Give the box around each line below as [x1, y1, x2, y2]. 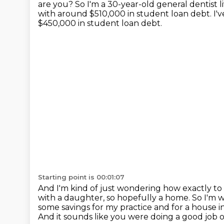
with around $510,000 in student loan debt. [38, 9, 213, 18]
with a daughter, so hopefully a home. [38, 193, 192, 202]
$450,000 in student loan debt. [38, 18, 162, 28]
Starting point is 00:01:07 [38, 173, 124, 181]
